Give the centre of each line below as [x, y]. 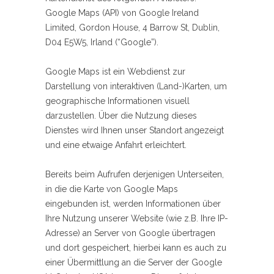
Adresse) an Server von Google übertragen [130, 233]
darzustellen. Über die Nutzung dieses [121, 116]
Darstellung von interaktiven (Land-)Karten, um [136, 87]
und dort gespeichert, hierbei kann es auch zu [136, 248]
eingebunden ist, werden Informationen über [133, 204]
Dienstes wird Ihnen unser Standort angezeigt [135, 131]
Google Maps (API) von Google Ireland [122, 13]
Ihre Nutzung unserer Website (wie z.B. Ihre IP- [137, 219]
